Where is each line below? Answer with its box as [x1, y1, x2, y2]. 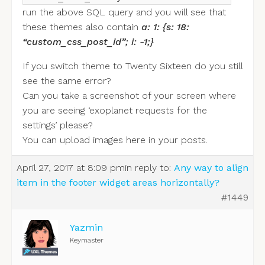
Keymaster [69, 236, 104, 245]
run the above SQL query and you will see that [22, 7, 226, 18]
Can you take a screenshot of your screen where [22, 90, 236, 102]
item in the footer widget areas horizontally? [16, 177, 219, 189]
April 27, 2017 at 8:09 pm [16, 162, 125, 174]
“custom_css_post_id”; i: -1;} [22, 36, 154, 48]
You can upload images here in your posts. [22, 134, 208, 146]
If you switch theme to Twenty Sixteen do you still [22, 60, 243, 72]
